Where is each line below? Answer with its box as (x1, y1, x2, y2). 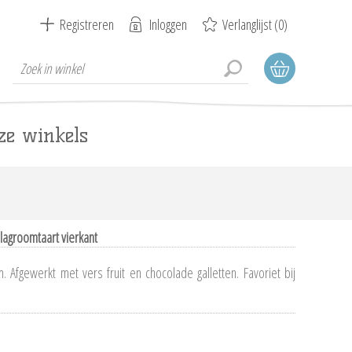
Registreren (60, 15, 114, 34)
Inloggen (149, 15, 187, 34)
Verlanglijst (222, 15, 272, 34)
